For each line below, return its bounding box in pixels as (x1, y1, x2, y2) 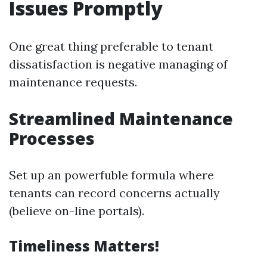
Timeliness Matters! (9, 236, 159, 256)
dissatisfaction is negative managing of (9, 57, 228, 72)
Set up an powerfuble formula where (9, 167, 214, 182)
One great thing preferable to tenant (9, 39, 213, 54)
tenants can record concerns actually (9, 185, 220, 200)
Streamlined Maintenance (9, 107, 233, 130)
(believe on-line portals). (9, 203, 144, 218)
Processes (9, 127, 95, 150)
